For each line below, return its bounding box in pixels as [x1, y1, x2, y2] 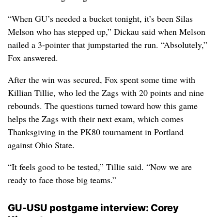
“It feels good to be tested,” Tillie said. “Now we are [8, 160, 192, 172]
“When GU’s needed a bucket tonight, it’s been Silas [8, 12, 193, 24]
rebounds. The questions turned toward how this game [8, 99, 198, 111]
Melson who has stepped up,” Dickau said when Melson [8, 25, 205, 37]
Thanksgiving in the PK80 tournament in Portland [8, 125, 184, 138]
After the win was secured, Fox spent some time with [8, 73, 195, 85]
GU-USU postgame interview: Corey [8, 201, 179, 214]
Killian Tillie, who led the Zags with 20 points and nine [8, 86, 204, 98]
